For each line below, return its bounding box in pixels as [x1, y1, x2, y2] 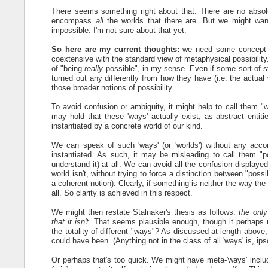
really [84, 63, 103, 73]
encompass [51, 16, 96, 25]
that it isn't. [51, 217, 92, 226]
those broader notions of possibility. [51, 83, 175, 92]
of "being [51, 63, 85, 73]
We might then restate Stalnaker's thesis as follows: [51, 207, 239, 217]
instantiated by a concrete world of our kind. [51, 121, 203, 130]
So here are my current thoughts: [51, 44, 179, 54]
